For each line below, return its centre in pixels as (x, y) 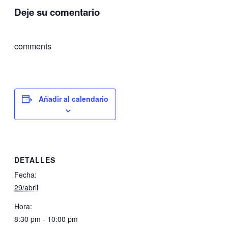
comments (33, 46)
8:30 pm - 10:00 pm (46, 219)
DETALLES (35, 160)
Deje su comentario (57, 12)
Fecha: (25, 174)
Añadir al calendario (74, 98)
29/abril (26, 187)
